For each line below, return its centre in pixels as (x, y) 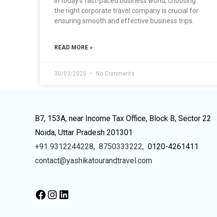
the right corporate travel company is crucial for (126, 10)
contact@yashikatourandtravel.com (93, 160)
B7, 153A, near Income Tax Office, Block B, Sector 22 (123, 118)
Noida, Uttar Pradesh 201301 (84, 132)
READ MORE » (73, 47)
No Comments (115, 73)
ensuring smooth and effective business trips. (124, 21)
